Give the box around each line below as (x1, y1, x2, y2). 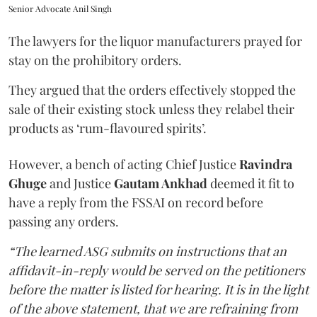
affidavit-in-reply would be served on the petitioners (8, 262, 305, 279)
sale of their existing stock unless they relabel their (8, 100, 294, 117)
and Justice (47, 175, 114, 192)
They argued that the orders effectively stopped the (8, 81, 296, 98)
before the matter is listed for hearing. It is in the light (8, 281, 309, 298)
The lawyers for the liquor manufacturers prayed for (8, 33, 302, 50)
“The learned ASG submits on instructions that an (8, 243, 287, 260)
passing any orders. (8, 213, 119, 230)
